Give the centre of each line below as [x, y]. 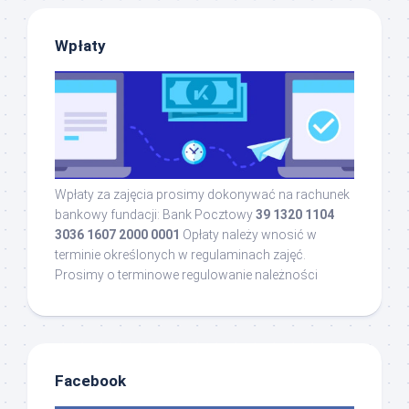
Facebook [90, 380]
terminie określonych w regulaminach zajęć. [180, 254]
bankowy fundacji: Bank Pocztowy [155, 214]
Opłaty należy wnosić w [248, 234]
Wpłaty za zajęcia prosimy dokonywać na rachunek [202, 194]
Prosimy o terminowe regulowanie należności [186, 274]
